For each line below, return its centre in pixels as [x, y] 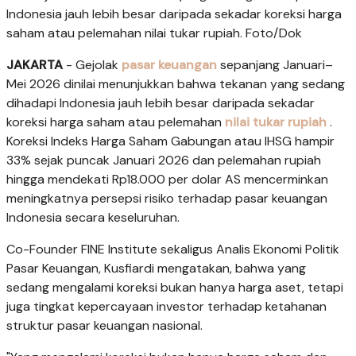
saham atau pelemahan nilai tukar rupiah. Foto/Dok [154, 33]
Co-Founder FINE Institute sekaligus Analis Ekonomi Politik [173, 249]
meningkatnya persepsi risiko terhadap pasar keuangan [167, 198]
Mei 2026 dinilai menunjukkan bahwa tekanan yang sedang [176, 83]
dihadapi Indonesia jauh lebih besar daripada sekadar [161, 103]
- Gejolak [92, 64]
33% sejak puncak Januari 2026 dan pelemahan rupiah [164, 160]
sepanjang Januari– [275, 64]
